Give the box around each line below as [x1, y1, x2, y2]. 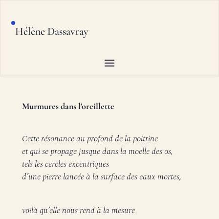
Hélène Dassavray [15, 25, 89, 38]
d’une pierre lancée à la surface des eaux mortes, [22, 171, 181, 183]
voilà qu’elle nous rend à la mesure [22, 204, 135, 217]
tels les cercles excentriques [22, 158, 109, 171]
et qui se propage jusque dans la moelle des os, [22, 145, 173, 158]
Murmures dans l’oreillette [22, 101, 114, 111]
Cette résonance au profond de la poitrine [22, 132, 158, 145]
